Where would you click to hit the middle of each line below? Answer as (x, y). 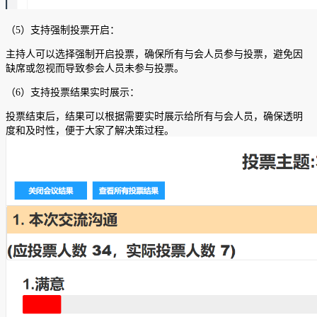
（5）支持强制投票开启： (63, 30)
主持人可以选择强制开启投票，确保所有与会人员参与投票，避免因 (154, 54)
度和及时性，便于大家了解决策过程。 (90, 131)
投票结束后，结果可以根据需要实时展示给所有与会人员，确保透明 (154, 117)
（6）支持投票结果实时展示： (73, 93)
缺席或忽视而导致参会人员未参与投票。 (95, 69)
